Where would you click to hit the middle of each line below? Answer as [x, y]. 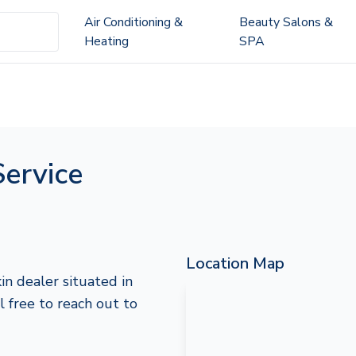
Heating [106, 41]
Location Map [235, 263]
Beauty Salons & [286, 22]
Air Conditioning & [133, 22]
